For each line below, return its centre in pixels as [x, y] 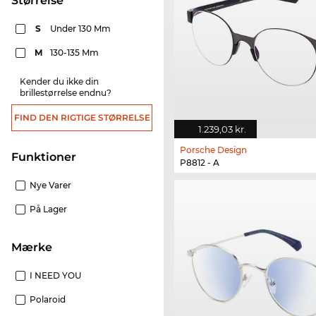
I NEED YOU [55, 276]
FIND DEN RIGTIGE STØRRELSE [82, 118]
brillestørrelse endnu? [66, 93]
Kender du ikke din [59, 82]
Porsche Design [213, 150]
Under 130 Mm [81, 29]
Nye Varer [50, 186]
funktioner [47, 157]
